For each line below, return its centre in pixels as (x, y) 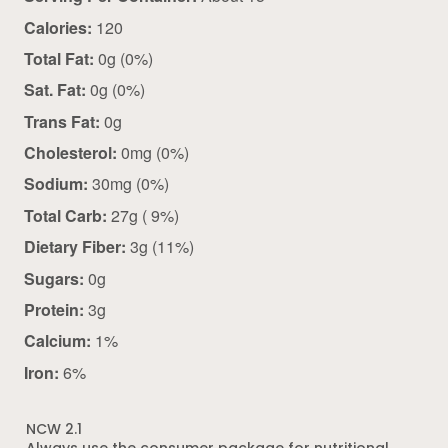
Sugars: (54, 278)
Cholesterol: (70, 153)
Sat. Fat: (55, 90)
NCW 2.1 (54, 430)
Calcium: (57, 341)
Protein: (54, 310)
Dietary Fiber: (75, 247)
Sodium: (56, 184)
